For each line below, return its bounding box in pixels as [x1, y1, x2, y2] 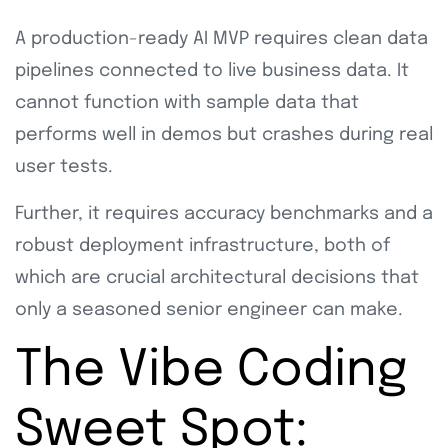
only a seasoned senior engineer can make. [15, 300, 403, 319]
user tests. [15, 157, 118, 176]
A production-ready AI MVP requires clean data [15, 29, 428, 48]
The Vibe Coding [15, 344, 407, 397]
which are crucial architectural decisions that [15, 268, 419, 287]
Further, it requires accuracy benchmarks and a [15, 204, 433, 223]
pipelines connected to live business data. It [15, 61, 409, 80]
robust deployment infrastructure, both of [15, 236, 390, 255]
